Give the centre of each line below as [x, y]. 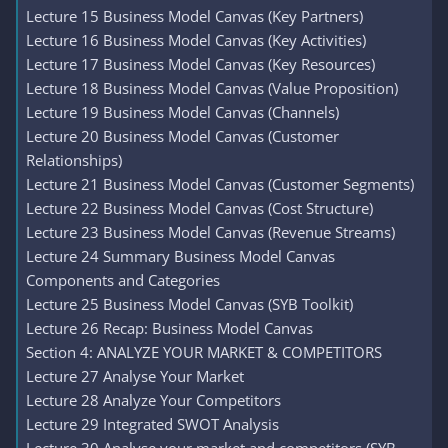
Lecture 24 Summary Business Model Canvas [180, 256]
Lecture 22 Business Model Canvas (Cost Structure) [199, 208]
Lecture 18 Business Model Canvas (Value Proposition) [212, 88]
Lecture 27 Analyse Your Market [135, 376]
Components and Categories [123, 280]
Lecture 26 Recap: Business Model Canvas [169, 328]
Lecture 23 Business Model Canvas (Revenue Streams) [210, 232]
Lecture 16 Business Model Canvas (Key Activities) [196, 40]
